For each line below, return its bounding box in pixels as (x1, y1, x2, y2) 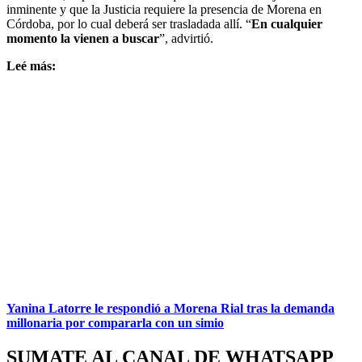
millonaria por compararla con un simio (6, 315, 224, 330)
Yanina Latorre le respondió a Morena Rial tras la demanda (6, 301, 335, 315)
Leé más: (6, 58, 56, 73)
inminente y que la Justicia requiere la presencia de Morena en (6, 2, 322, 16)
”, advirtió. (159, 31, 213, 45)
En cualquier (251, 16, 322, 31)
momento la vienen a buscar (6, 31, 159, 45)
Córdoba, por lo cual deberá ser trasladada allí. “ (6, 16, 251, 31)
